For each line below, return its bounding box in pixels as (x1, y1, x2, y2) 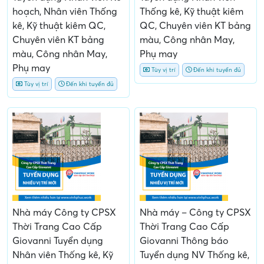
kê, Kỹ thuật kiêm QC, (12, 20, 105, 31)
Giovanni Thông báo (140, 235, 229, 246)
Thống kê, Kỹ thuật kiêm (140, 6, 243, 17)
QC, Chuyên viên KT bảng (140, 20, 251, 31)
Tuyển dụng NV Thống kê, (140, 249, 249, 260)
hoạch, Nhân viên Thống (12, 6, 117, 17)
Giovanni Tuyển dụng (12, 235, 103, 246)
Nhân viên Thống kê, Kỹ (12, 249, 113, 260)
